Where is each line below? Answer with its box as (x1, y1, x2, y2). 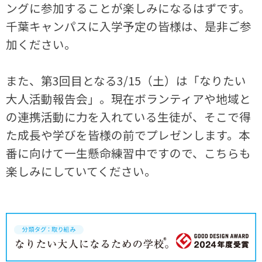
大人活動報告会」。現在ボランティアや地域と (6, 90, 251, 108)
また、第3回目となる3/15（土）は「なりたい (6, 72, 247, 89)
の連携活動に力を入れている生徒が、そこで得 (6, 108, 251, 126)
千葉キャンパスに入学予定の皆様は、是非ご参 (6, 18, 252, 35)
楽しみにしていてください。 (6, 163, 157, 180)
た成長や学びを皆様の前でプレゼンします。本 (6, 126, 251, 144)
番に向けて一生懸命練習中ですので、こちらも (6, 144, 251, 162)
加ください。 (6, 36, 77, 53)
